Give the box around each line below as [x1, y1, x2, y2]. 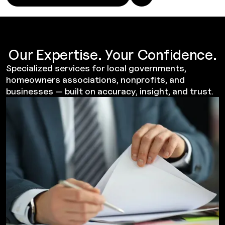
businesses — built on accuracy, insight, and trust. [6, 86, 213, 97]
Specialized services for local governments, [6, 63, 186, 74]
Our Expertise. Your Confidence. [8, 46, 217, 64]
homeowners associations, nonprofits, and [6, 74, 185, 85]
